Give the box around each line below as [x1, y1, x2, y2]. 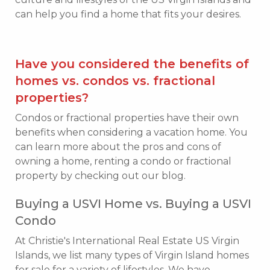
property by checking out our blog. [15, 169, 186, 181]
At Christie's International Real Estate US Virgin [15, 234, 239, 246]
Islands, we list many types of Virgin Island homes [15, 249, 249, 261]
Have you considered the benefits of [15, 56, 249, 71]
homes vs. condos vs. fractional [15, 73, 215, 88]
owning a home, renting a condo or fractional [15, 155, 231, 167]
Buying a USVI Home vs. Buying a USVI [15, 196, 251, 211]
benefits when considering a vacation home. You [15, 126, 248, 138]
